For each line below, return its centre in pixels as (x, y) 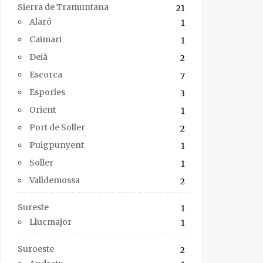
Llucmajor (50, 222)
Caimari (45, 40)
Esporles (47, 92)
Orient (43, 110)
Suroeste (36, 249)
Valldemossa (55, 181)
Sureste (33, 208)
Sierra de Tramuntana (63, 7)
